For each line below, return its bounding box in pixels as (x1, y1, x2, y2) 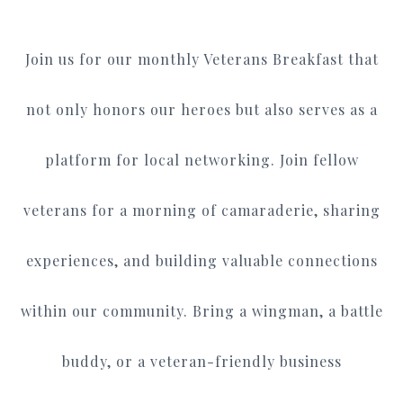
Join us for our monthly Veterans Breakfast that (24, 49, 379, 68)
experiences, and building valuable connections (25, 250, 378, 270)
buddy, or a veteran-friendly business (61, 351, 342, 371)
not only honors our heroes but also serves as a (25, 99, 378, 119)
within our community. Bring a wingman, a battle (20, 300, 383, 320)
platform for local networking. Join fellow (44, 149, 359, 169)
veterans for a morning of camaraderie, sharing (22, 200, 381, 219)
